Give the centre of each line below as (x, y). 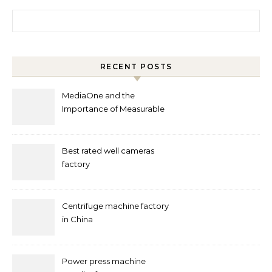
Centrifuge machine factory (115, 206)
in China (77, 219)
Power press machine (104, 261)
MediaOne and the (98, 95)
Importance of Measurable (113, 109)
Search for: (36, 16)
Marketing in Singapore (108, 122)
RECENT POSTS (136, 66)
